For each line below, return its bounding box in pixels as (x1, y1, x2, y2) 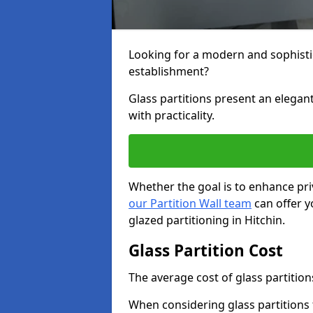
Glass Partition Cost (129, 240, 283, 261)
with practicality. (129, 108, 214, 123)
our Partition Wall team (129, 196, 252, 211)
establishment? (129, 64, 209, 79)
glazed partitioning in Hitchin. (129, 212, 285, 228)
